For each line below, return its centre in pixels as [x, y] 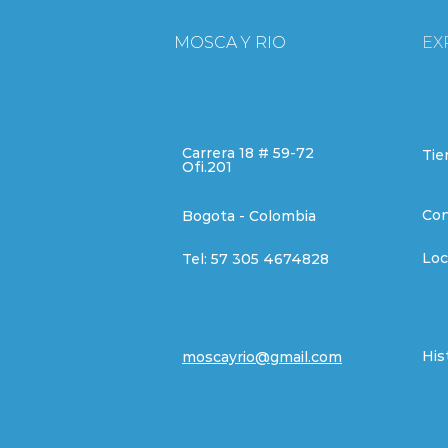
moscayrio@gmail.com [262, 357]
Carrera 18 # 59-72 [248, 153]
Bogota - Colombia [249, 216]
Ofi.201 [207, 167]
